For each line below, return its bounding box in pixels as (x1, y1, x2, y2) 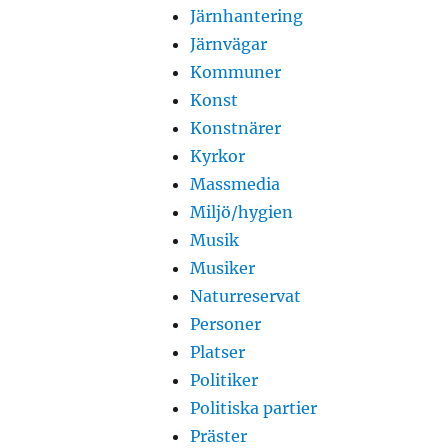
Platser (189, 341, 245, 362)
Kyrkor (189, 145, 245, 166)
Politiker (189, 369, 258, 390)
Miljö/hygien (189, 201, 293, 222)
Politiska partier (189, 397, 317, 418)
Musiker (189, 257, 255, 278)
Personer (189, 313, 261, 334)
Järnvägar (189, 33, 267, 54)
